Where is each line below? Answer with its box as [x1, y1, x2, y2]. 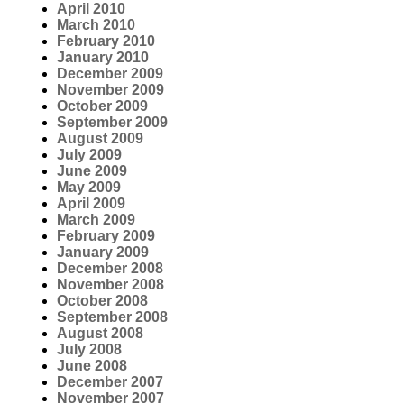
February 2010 [57, 32, 155, 49]
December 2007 [57, 373, 163, 390]
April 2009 [57, 195, 125, 211]
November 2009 [57, 81, 164, 97]
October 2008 [57, 292, 148, 308]
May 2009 [57, 179, 121, 195]
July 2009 [57, 146, 122, 162]
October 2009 [57, 97, 148, 114]
